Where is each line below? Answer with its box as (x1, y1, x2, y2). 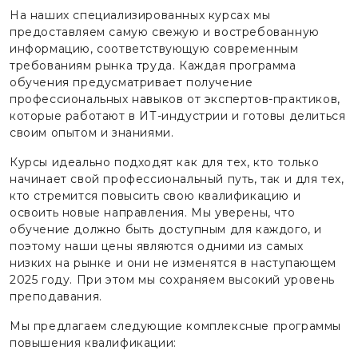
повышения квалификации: (10, 335, 177, 350)
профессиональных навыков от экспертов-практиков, (10, 91, 340, 106)
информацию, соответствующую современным (10, 41, 299, 56)
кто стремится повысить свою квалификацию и (10, 188, 301, 203)
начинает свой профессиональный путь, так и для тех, (10, 171, 344, 186)
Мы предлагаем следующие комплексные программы (10, 318, 341, 333)
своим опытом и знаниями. (10, 125, 174, 140)
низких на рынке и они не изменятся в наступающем (10, 255, 336, 270)
